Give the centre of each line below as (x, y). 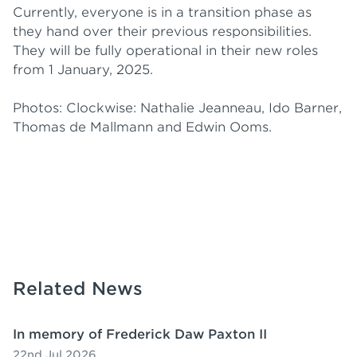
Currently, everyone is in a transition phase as (162, 12)
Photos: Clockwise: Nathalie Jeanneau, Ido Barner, (177, 108)
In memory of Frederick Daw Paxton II (140, 334)
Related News (78, 288)
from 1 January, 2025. (83, 70)
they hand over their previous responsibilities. (162, 31)
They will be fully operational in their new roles (165, 51)
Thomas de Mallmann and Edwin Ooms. (142, 127)
